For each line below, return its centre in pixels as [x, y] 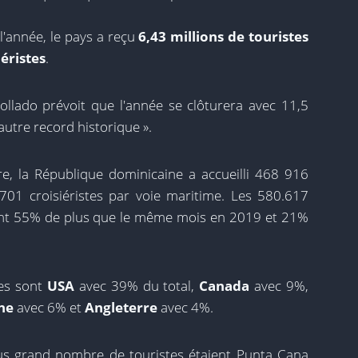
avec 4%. [185, 307]
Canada [225, 286]
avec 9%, [279, 286]
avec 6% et [49, 307]
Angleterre [121, 307]
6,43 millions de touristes [224, 36]
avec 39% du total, [137, 286]
